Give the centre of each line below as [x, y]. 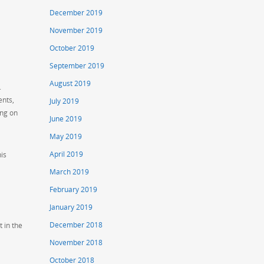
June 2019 [66, 119]
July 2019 [65, 101]
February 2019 [74, 190]
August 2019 [70, 84]
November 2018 [76, 243]
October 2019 [72, 48]
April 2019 [67, 154]
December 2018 [76, 225]
